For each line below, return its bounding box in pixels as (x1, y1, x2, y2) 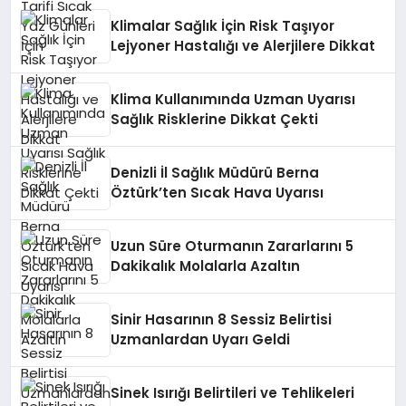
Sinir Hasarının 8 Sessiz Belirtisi (111, 309, 333, 329)
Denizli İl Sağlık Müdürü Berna (111, 162, 320, 182)
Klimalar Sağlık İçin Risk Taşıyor (111, 15, 335, 35)
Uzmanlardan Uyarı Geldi (111, 329, 291, 349)
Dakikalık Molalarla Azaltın (111, 256, 301, 275)
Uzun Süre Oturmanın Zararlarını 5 (111, 236, 354, 256)
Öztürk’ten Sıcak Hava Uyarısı (111, 182, 324, 202)
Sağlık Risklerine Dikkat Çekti (111, 109, 319, 129)
